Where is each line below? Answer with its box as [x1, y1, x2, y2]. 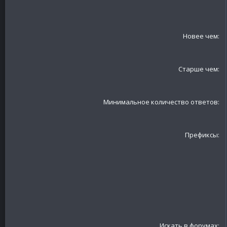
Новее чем [183, 31, 218, 41]
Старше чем [178, 64, 218, 73]
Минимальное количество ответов [103, 97, 218, 106]
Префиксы [185, 130, 218, 139]
